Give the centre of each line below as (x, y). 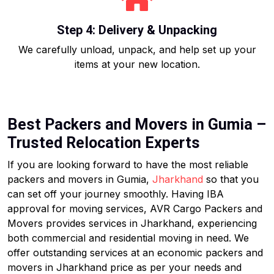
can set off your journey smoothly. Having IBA (116, 194)
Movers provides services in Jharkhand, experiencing (132, 223)
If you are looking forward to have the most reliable (128, 165)
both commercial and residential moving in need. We (128, 238)
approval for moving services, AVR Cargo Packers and (135, 209)
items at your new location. (137, 64)
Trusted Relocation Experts (104, 143)
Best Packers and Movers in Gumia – (137, 124)
